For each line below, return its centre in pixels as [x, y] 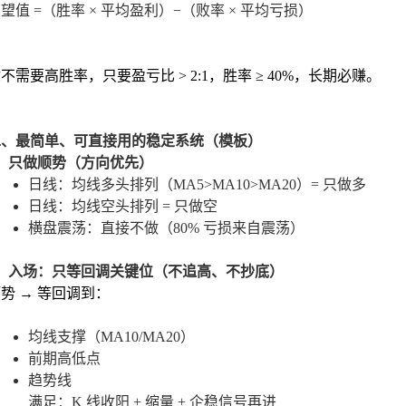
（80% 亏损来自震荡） [232, 228]
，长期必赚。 [337, 76]
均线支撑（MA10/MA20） [111, 337]
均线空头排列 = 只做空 [145, 206]
